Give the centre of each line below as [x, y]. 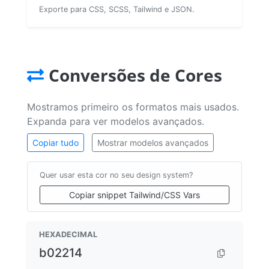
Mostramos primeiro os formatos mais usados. [133, 107]
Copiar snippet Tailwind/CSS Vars [134, 195]
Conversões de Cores [135, 75]
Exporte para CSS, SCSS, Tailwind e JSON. [117, 9]
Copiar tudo [56, 142]
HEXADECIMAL [68, 234]
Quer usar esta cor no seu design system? [116, 175]
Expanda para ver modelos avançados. [116, 121]
